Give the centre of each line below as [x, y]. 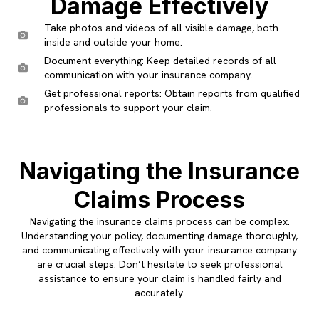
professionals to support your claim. [128, 107]
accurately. [159, 292]
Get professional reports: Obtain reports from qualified [172, 93]
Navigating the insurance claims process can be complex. [159, 221]
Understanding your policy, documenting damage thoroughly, [159, 235]
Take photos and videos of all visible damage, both [161, 27]
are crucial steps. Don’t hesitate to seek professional [159, 264]
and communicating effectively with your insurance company [159, 250]
